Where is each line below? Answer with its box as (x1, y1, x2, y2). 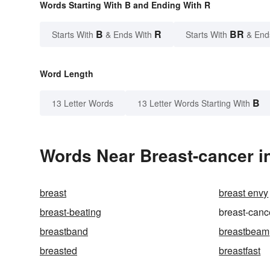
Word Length (40, 67, 93, 80)
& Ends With (103, 28, 154, 41)
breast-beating (40, 205, 101, 219)
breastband (40, 224, 88, 239)
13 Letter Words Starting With (137, 97, 250, 110)
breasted (40, 243, 77, 258)
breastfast (219, 243, 261, 258)
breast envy (219, 186, 269, 200)
